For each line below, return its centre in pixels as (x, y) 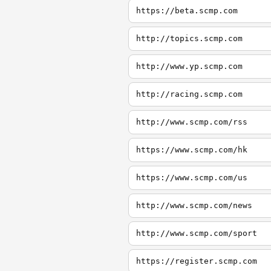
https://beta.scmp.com (187, 11)
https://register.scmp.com (197, 261)
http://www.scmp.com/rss (192, 122)
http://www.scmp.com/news (194, 205)
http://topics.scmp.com (189, 38)
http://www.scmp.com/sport (197, 233)
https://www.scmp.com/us (192, 178)
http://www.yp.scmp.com (189, 66)
